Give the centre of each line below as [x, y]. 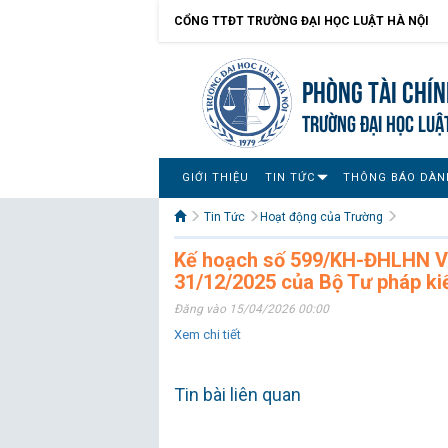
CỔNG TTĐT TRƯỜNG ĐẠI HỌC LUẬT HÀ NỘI [301, 21]
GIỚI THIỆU [215, 177]
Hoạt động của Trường [321, 217]
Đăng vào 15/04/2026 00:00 [251, 309]
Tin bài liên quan [237, 394]
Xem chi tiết [207, 334]
